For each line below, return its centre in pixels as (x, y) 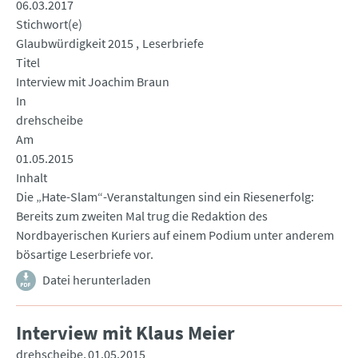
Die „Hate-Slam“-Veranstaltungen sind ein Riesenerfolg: (165, 197)
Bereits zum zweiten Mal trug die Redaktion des (142, 216)
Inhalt (32, 178)
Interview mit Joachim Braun (93, 82)
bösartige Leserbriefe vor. (85, 255)
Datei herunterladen (97, 280)
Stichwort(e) (49, 24)
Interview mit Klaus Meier (125, 333)
